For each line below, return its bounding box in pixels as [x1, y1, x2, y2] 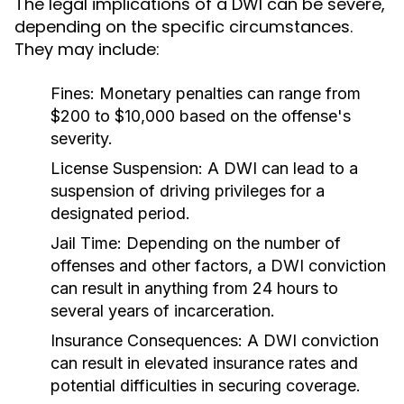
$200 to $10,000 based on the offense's [50, 106, 351, 125]
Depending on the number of [122, 234, 341, 252]
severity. [50, 129, 113, 148]
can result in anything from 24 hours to [50, 279, 338, 298]
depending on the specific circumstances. [14, 15, 353, 38]
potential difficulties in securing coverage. [50, 376, 361, 395]
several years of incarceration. [50, 301, 275, 320]
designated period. [50, 204, 190, 223]
